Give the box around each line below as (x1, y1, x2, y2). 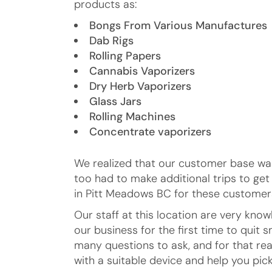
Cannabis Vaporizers (89, 63, 195, 78)
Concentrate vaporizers (89, 124, 211, 139)
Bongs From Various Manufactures (89, 18, 267, 33)
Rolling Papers (89, 48, 161, 63)
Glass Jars (89, 93, 141, 109)
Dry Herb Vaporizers (89, 78, 191, 93)
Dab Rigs (89, 33, 134, 48)
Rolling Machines (89, 109, 175, 124)
